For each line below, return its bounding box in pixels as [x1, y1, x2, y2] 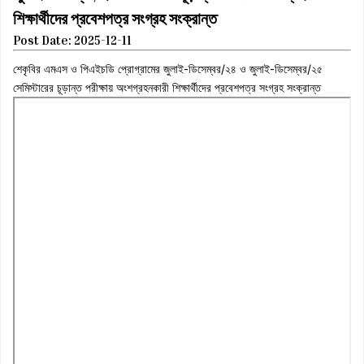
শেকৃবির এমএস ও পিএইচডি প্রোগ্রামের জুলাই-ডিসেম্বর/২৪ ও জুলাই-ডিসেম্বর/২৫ [13, 62, 323, 76]
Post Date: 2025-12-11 [13, 32, 132, 47]
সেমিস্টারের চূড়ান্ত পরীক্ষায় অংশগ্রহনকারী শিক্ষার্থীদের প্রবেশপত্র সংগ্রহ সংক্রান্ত [13, 80, 321, 94]
